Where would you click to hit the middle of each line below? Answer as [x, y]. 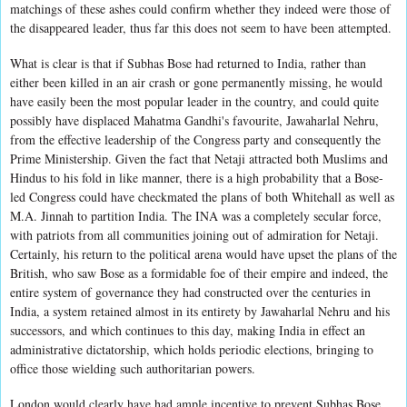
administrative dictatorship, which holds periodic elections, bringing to [192, 349]
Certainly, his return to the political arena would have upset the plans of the [203, 253]
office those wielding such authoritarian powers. [133, 368]
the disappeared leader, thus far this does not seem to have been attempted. [201, 27]
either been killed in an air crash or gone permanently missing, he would [196, 82]
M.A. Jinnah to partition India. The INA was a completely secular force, [196, 215]
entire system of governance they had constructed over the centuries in [190, 292]
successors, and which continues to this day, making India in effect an [188, 330]
